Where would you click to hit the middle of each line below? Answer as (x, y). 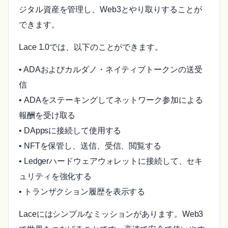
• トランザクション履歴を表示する (82, 191)
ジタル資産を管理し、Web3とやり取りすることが (110, 9)
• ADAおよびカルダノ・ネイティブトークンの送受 (111, 69)
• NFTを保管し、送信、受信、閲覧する (90, 146)
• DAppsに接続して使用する (70, 130)
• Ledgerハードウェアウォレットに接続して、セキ (111, 161)
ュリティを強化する (55, 176)
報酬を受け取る (47, 115)
